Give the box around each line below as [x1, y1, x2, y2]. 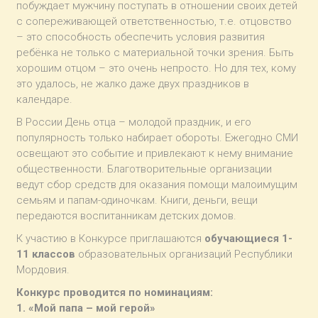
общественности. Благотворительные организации [16, 162, 273, 175]
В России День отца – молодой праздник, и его [16, 115, 252, 128]
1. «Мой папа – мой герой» [16, 301, 156, 314]
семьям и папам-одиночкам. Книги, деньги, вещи [16, 193, 258, 207]
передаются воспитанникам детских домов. [16, 209, 237, 222]
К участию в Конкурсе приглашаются [16, 231, 205, 245]
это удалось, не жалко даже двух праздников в [16, 77, 250, 90]
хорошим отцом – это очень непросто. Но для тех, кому [16, 61, 297, 75]
